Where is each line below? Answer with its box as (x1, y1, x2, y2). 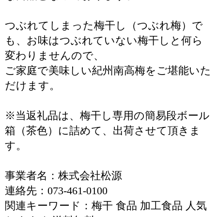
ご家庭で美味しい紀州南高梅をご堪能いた (5, 64, 211, 77)
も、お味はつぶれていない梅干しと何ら (5, 34, 203, 46)
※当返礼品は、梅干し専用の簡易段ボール (5, 109, 210, 122)
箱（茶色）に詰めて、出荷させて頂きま (5, 124, 201, 137)
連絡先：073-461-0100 (5, 185, 108, 197)
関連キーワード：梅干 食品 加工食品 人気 (5, 200, 207, 212)
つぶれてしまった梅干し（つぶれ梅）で (5, 19, 203, 31)
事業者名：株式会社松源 (5, 170, 122, 182)
